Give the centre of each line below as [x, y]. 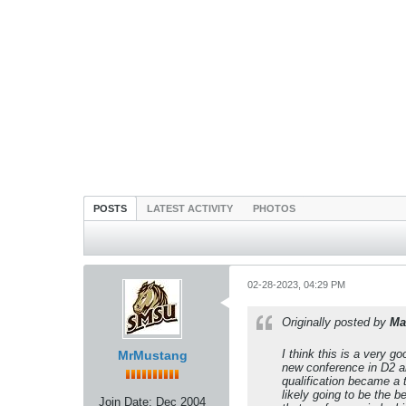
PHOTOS [274, 208]
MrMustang [152, 355]
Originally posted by [336, 322]
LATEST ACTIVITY [190, 208]
